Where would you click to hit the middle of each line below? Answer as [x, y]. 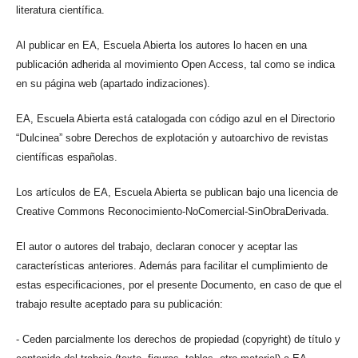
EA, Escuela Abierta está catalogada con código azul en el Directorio [175, 119]
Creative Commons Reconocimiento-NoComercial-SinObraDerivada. [172, 212]
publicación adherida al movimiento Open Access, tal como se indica [175, 65]
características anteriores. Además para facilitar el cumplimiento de [171, 266]
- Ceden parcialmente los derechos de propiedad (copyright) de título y [178, 340]
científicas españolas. [66, 157]
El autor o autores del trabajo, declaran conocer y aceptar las [157, 247]
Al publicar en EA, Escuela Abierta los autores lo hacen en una [161, 46]
